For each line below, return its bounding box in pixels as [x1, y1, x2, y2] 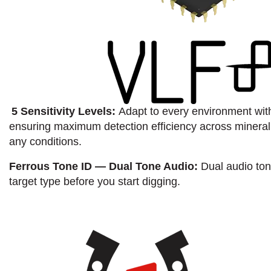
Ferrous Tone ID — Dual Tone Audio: [9, 160, 201, 172]
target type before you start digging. [9, 175, 180, 188]
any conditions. [9, 135, 82, 148]
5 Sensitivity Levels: [11, 105, 119, 117]
